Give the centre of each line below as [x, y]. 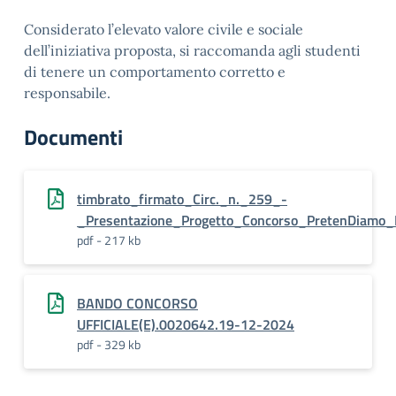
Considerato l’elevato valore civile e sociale [164, 29]
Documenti [73, 137]
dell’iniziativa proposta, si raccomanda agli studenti [192, 50]
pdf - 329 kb [109, 344]
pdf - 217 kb [109, 240]
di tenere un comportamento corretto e [155, 72]
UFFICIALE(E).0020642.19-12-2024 [186, 324]
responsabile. [67, 93]
